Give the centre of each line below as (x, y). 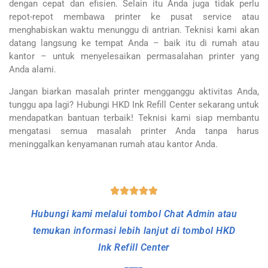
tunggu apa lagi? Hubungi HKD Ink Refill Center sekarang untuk (134, 104)
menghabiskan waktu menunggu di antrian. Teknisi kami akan (134, 30)
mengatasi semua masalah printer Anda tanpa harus (134, 131)
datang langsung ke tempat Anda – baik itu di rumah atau (134, 43)
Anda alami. (33, 70)
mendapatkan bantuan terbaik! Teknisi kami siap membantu (134, 118)
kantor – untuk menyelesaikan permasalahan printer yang (134, 57)
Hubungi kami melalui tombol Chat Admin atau (134, 214)
